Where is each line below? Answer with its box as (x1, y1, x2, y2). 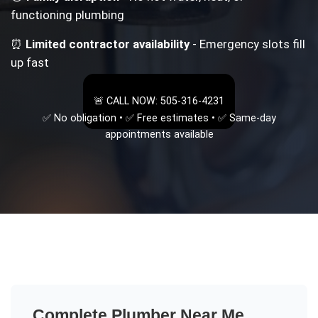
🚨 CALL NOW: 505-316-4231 (94, 95, 224, 108)
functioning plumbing (11, 8, 125, 23)
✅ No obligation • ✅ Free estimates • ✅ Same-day (42, 111, 276, 124)
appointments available (104, 128, 214, 141)
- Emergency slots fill (190, 37, 306, 52)
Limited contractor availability (26, 37, 190, 52)
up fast (11, 55, 50, 70)
